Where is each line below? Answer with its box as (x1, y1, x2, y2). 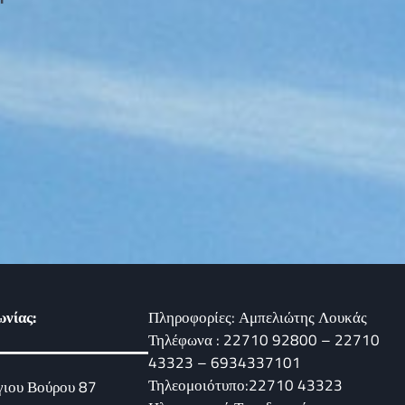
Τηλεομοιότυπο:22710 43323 (148, 372, 343, 397)
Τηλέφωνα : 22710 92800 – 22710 (148, 327, 380, 352)
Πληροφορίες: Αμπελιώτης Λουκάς (148, 305, 367, 329)
